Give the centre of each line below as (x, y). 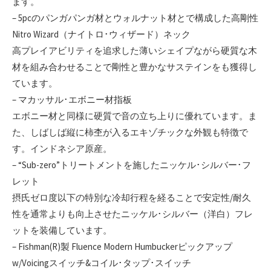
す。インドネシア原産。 (62, 149)
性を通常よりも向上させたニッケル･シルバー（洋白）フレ (132, 214)
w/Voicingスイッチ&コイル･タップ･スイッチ (102, 263)
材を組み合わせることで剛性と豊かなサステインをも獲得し (135, 67)
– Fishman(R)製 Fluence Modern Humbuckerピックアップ (122, 247)
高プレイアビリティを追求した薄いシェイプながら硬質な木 (135, 51)
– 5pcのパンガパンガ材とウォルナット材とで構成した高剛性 (135, 18)
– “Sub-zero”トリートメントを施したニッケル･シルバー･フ (132, 165)
